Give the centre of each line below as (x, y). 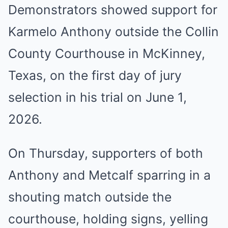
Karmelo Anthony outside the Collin (113, 32)
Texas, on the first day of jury (95, 75)
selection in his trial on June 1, (97, 97)
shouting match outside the (90, 197)
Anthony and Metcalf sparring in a (109, 175)
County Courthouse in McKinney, (107, 53)
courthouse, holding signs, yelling (108, 219)
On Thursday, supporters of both (106, 153)
